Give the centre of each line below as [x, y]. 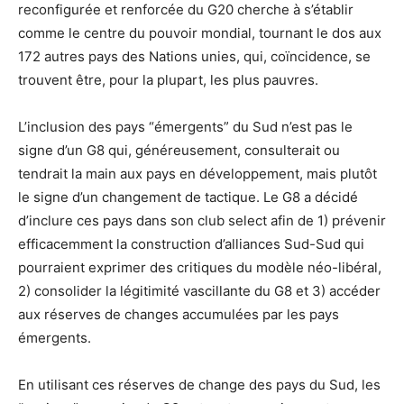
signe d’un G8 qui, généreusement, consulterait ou [179, 151]
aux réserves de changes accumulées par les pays [179, 315]
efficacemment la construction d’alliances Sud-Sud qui [191, 244]
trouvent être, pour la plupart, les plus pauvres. [168, 80]
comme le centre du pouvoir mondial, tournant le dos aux [200, 33]
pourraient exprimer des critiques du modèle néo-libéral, [200, 268]
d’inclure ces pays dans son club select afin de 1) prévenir [202, 221]
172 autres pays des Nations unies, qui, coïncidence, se [194, 57]
